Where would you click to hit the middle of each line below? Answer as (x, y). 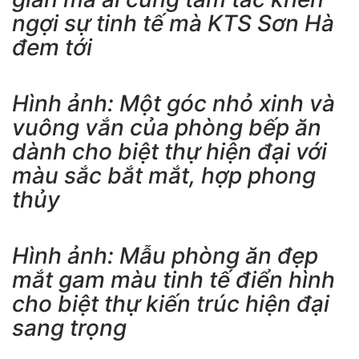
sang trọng (69, 327)
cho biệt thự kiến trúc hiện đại (171, 303)
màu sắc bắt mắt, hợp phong (164, 175)
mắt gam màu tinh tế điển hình (173, 279)
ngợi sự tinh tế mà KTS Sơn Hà (173, 23)
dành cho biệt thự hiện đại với (169, 151)
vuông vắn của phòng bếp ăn (167, 127)
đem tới (52, 47)
